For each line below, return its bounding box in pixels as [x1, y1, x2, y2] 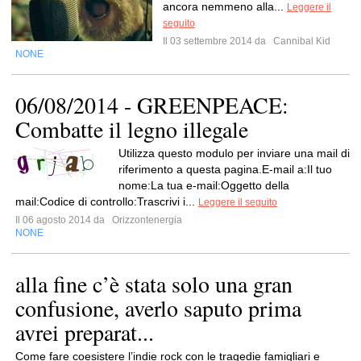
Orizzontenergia [110, 214, 182, 226]
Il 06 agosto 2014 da [15, 214, 110, 226]
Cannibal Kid [271, 35, 330, 47]
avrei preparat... [15, 317, 154, 347]
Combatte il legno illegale [15, 114, 248, 144]
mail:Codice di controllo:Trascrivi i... [15, 195, 198, 208]
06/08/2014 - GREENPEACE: [15, 89, 288, 120]
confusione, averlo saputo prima [15, 293, 301, 323]
